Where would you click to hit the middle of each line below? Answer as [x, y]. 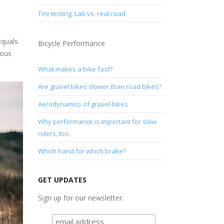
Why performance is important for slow [97, 121]
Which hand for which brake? [82, 151]
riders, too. [54, 133]
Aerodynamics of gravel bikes [83, 104]
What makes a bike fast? [75, 69]
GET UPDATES [62, 179]
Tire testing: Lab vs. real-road [82, 13]
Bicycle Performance [71, 43]
